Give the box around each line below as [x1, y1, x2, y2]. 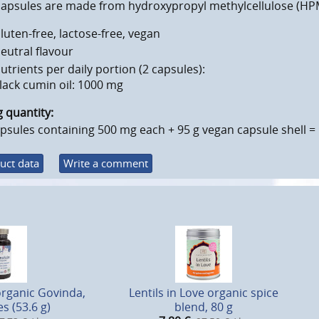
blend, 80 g [174, 299, 233, 315]
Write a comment [63, 156, 148, 171]
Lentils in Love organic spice [129, 285, 278, 301]
